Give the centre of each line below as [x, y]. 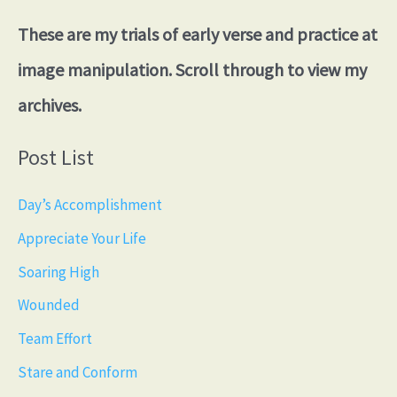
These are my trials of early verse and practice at [198, 35]
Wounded [49, 305]
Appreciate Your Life [82, 238]
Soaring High [58, 272]
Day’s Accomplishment [90, 205]
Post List [56, 158]
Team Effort [55, 339]
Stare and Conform [78, 372]
